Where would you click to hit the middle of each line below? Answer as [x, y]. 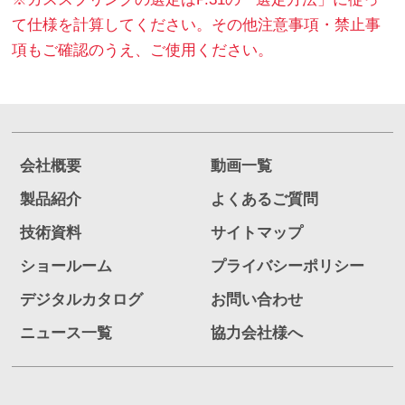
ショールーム [66, 266]
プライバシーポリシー [287, 266]
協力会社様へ [256, 333]
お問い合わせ [256, 299]
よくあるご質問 [264, 199]
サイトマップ [256, 232]
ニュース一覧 [66, 333]
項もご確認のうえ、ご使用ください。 [143, 51]
